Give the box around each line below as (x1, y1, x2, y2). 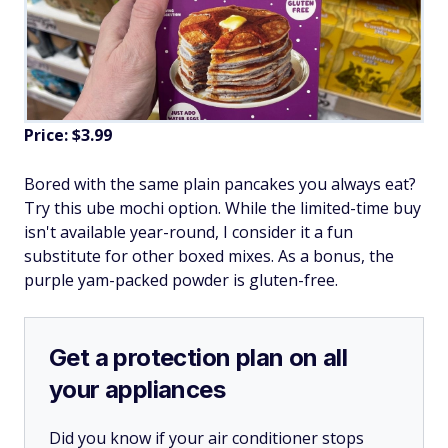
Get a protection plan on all (49, 342, 348, 372)
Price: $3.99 (24, 123, 112, 146)
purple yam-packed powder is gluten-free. (24, 268, 338, 291)
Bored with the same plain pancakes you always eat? (24, 172, 416, 195)
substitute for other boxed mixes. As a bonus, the (24, 244, 394, 267)
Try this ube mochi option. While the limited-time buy (24, 196, 421, 219)
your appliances (49, 374, 225, 404)
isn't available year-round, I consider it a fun (24, 220, 353, 243)
